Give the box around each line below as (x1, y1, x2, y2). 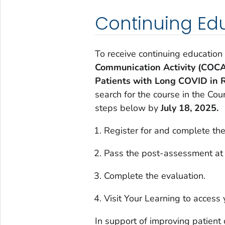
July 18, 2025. (160, 102, 218, 115)
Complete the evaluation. (103, 170, 205, 182)
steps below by (94, 102, 161, 115)
